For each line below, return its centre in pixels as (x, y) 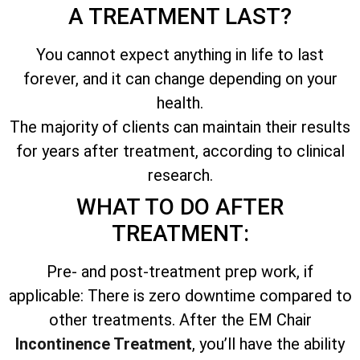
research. (180, 175)
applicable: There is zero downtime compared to (180, 295)
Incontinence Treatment (104, 344)
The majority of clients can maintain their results (180, 127)
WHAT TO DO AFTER (180, 207)
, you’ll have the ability (268, 344)
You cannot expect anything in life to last (180, 54)
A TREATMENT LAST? (180, 16)
